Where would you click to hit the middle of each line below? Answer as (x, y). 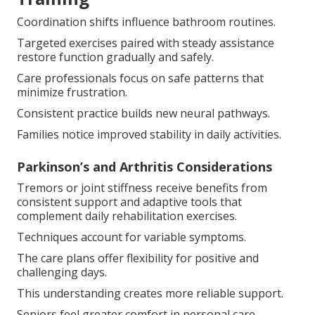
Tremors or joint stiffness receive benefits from (142, 187)
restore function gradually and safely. (115, 57)
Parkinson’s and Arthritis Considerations (144, 166)
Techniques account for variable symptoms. (131, 237)
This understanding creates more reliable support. (150, 293)
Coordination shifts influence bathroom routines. (146, 21)
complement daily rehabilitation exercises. (127, 216)
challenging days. (62, 272)
